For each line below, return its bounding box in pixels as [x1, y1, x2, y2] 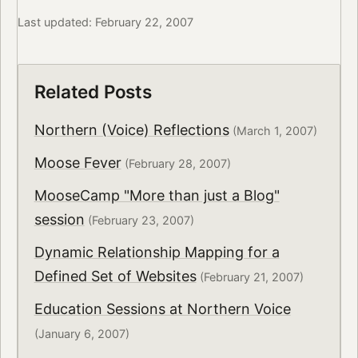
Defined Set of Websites [34, 267, 197, 284]
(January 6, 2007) [34, 326, 129, 340]
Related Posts [34, 80, 152, 102]
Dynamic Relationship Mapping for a [34, 243, 280, 261]
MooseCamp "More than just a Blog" [34, 187, 280, 205]
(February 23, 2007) [84, 213, 194, 228]
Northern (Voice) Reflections [34, 121, 229, 139]
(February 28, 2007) [121, 157, 231, 171]
